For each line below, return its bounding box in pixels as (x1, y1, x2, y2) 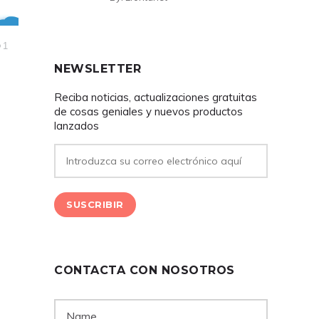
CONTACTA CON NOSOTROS (54, 263, 235, 277)
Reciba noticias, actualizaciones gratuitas (54, 90, 257, 104)
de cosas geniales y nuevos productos (54, 105, 243, 118)
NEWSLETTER (54, 62, 141, 75)
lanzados (54, 119, 99, 132)
